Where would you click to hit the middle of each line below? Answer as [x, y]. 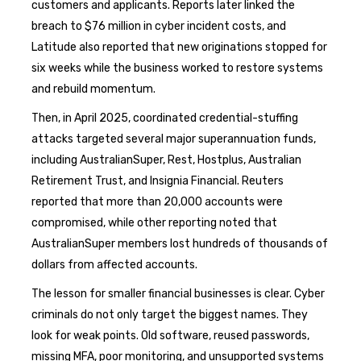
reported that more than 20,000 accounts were [157, 201]
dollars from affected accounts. [114, 264]
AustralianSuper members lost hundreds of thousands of [180, 243]
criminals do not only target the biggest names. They [170, 314]
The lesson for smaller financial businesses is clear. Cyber [178, 293]
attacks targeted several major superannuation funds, [174, 139]
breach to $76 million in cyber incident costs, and [159, 26]
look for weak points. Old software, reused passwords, [170, 335]
